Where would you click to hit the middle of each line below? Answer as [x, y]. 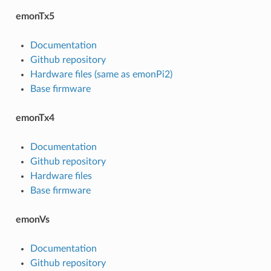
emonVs [32, 219]
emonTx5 [35, 16]
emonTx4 [35, 118]
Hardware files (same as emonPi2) [101, 74]
